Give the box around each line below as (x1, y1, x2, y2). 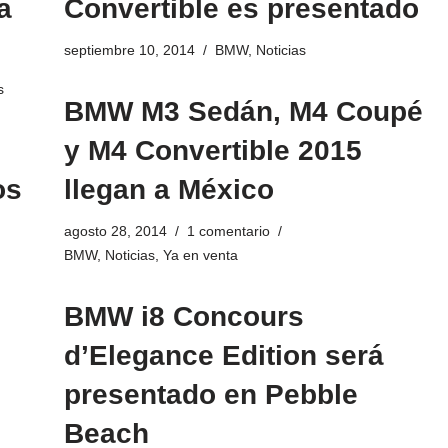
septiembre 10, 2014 (63, 42, 195, 59)
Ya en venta (162, 247, 238, 264)
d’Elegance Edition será (63, 340, 384, 372)
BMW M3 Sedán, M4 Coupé (63, 96, 423, 128)
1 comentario (186, 223, 270, 240)
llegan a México (63, 174, 274, 206)
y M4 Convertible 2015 (63, 135, 362, 167)
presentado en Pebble (63, 379, 358, 411)
